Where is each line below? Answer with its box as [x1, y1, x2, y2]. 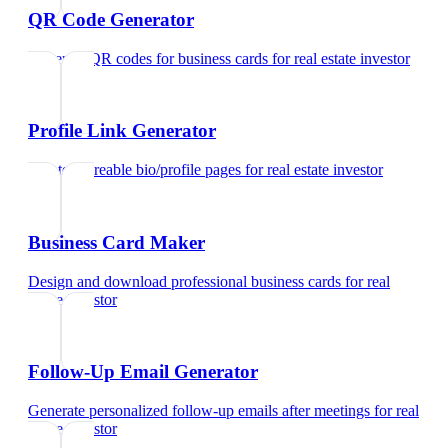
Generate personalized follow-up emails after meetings [28, 401, 370, 419]
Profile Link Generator [28, 120, 216, 142]
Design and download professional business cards [28, 272, 341, 290]
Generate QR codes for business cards [28, 49, 268, 67]
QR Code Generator [28, 8, 194, 30]
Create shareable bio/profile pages [28, 161, 241, 179]
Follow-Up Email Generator [28, 361, 258, 383]
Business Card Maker [28, 231, 205, 253]
